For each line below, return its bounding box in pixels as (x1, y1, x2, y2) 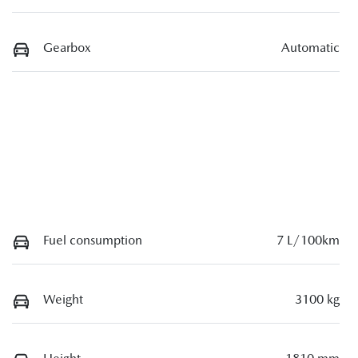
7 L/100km (276, 233, 340, 249)
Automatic (281, 40, 340, 56)
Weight (43, 292, 83, 308)
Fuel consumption (43, 233, 142, 249)
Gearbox (43, 40, 91, 56)
